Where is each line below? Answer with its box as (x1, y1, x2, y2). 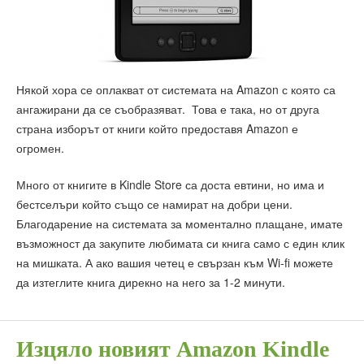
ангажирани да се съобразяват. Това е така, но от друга (16, 101, 319, 118)
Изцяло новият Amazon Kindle (16, 336, 329, 362)
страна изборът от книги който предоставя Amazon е (16, 120, 298, 137)
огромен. (16, 140, 64, 157)
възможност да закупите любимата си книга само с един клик (16, 234, 344, 251)
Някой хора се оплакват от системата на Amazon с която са (16, 81, 336, 98)
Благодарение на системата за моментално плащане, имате (16, 214, 343, 232)
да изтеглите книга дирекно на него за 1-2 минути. (16, 273, 285, 290)
